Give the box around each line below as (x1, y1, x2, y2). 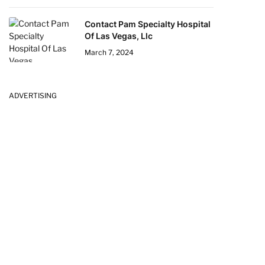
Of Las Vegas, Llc (85, 31, 153, 41)
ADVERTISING (9, 91, 57, 100)
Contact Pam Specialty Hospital (85, 19, 211, 29)
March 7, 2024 (85, 48, 134, 57)
